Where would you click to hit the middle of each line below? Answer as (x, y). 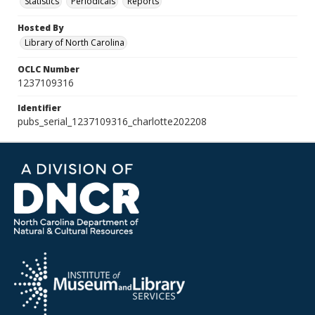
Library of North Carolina (75, 43)
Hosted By (40, 28)
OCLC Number (49, 69)
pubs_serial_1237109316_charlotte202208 (112, 121)
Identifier (39, 108)
